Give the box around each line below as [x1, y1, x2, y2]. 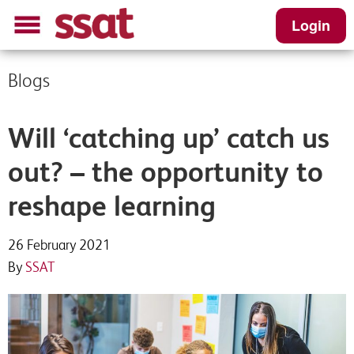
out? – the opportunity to [8, 156, 323, 188]
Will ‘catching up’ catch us [8, 122, 330, 154]
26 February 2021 [8, 236, 111, 253]
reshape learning [8, 190, 216, 222]
